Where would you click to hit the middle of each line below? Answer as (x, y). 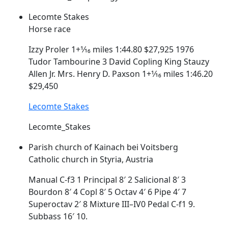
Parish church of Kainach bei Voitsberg (103, 147)
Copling (148, 61)
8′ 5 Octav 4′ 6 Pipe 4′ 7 (142, 192)
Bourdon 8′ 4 (54, 192)
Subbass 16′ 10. (58, 216)
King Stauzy (186, 61)
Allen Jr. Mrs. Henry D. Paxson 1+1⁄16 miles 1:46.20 (121, 74)
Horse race (50, 29)
